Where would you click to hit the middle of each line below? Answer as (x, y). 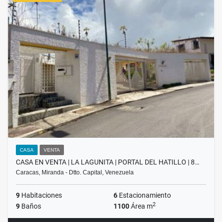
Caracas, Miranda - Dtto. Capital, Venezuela (75, 173)
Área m (141, 206)
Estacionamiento (144, 195)
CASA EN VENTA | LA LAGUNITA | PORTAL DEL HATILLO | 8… (108, 162)
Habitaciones (41, 195)
